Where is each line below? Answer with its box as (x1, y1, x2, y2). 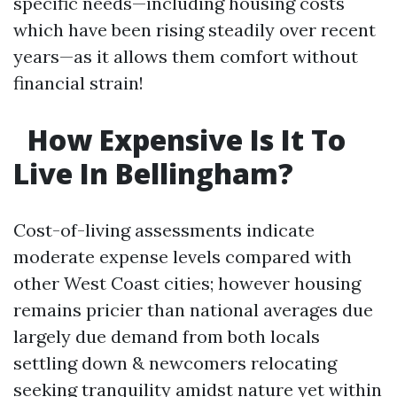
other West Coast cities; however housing (13, 272, 361, 294)
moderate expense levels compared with (13, 245, 352, 268)
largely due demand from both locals (13, 325, 320, 347)
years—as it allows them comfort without (13, 45, 358, 67)
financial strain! (13, 72, 144, 94)
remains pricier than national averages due (13, 299, 373, 321)
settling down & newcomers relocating (13, 352, 337, 374)
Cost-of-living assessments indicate (13, 219, 315, 241)
